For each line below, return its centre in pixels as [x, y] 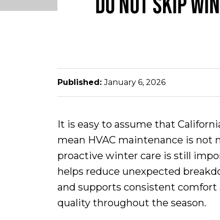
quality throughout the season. [132, 203]
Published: [81, 82]
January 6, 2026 [135, 82]
